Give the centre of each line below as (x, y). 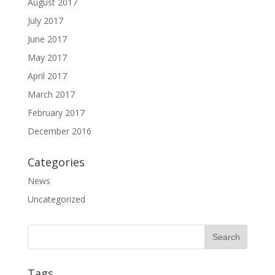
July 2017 (45, 20)
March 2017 (51, 94)
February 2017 (56, 112)
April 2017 (47, 76)
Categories (56, 162)
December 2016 (59, 131)
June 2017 (47, 39)
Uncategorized (56, 199)
